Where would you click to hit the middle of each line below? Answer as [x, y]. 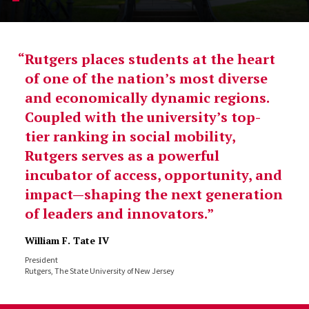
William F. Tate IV [67, 240]
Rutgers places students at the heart [150, 59]
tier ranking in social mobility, [130, 136]
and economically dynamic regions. [147, 98]
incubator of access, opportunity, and [153, 175]
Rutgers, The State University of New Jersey [99, 271]
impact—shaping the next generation [153, 194]
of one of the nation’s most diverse [146, 78]
